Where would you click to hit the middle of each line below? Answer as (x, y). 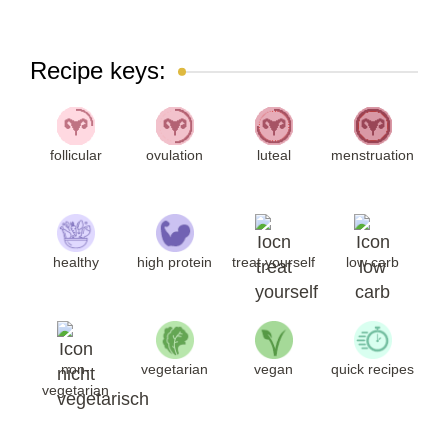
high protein (174, 262)
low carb (372, 262)
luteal (273, 155)
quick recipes (372, 369)
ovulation (174, 155)
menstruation (372, 155)
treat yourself (273, 262)
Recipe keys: (98, 71)
